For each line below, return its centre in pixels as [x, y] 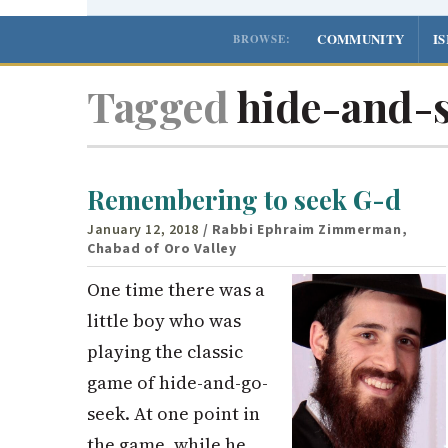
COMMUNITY [361, 38]
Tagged [157, 105]
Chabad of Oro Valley [162, 248]
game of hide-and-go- [177, 382]
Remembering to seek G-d [244, 200]
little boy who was [164, 320]
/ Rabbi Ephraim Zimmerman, [305, 229]
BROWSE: [262, 38]
